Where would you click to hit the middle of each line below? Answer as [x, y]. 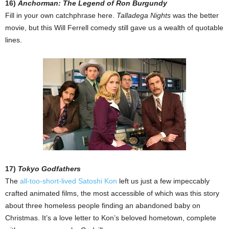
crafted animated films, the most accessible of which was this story [112, 193]
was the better [195, 16]
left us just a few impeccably [163, 181]
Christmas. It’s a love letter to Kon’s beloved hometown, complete [111, 218]
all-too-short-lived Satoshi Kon [68, 181]
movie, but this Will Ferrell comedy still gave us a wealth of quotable [114, 28]
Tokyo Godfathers [49, 169]
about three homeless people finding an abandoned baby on [103, 206]
